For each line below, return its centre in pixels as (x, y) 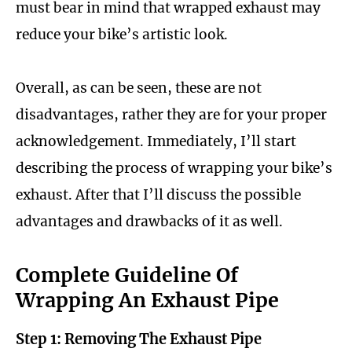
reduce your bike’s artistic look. (123, 34)
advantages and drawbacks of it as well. (149, 222)
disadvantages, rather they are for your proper (171, 115)
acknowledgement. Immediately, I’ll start (156, 142)
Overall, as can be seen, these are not (139, 88)
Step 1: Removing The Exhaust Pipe (139, 339)
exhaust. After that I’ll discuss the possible (158, 195)
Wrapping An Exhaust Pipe (147, 301)
